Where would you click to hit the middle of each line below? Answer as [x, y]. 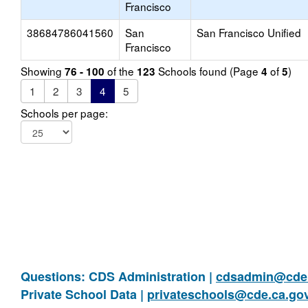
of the [121, 71]
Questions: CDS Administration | [118, 276]
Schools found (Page [208, 71]
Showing [43, 71]
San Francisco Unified [249, 32]
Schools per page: [64, 113]
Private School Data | [84, 294]
